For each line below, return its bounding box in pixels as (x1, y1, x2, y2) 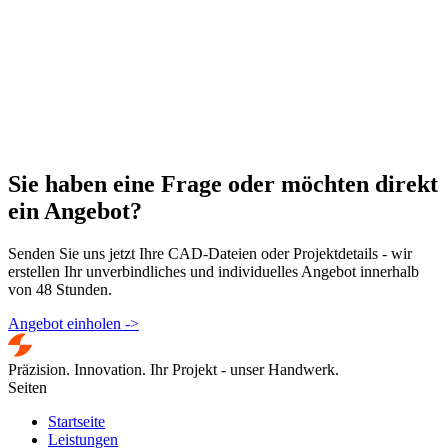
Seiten (8, 379, 47, 397)
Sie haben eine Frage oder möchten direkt (8, 171, 438, 198)
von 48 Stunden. (8, 281, 112, 299)
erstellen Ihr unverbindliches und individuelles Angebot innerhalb (8, 263, 419, 281)
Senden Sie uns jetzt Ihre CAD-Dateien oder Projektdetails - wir (8, 245, 412, 263)
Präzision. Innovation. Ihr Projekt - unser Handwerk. (8, 361, 339, 379)
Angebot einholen (8, 315, 125, 333)
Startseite (48, 413, 105, 431)
